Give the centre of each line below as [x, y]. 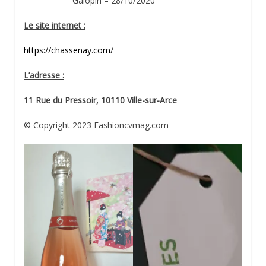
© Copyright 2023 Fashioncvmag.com [96, 125]
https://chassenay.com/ [69, 50]
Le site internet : [55, 25]
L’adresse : [44, 75]
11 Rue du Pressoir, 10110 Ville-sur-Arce [100, 100]
